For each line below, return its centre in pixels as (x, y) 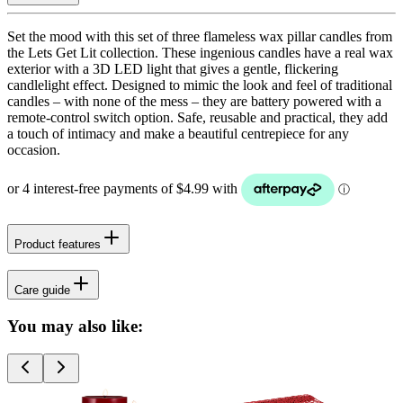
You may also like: (75, 327)
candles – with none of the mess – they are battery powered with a (194, 101)
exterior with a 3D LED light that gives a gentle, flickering (173, 68)
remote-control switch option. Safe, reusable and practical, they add (197, 117)
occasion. (34, 149)
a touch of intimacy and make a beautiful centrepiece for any (178, 133)
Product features (58, 244)
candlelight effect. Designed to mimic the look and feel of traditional (200, 85)
